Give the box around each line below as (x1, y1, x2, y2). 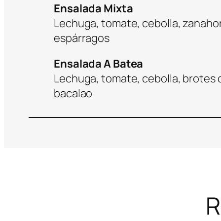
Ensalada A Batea (54, 56, 144, 71)
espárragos (54, 30, 110, 45)
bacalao (54, 85, 93, 101)
